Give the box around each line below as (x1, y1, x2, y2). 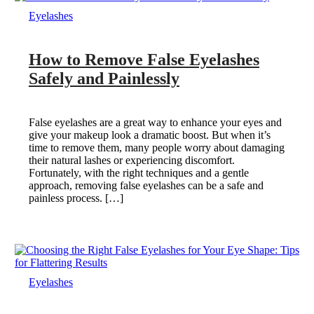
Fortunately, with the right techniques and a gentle (28, 166, 249, 179)
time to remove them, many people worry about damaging (28, 141, 285, 153)
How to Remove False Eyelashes (28, 50, 259, 69)
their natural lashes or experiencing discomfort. (28, 153, 235, 166)
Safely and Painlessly (28, 69, 179, 88)
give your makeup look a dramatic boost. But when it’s (28, 128, 271, 141)
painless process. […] (28, 191, 123, 204)
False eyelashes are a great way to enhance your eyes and (28, 116, 282, 128)
